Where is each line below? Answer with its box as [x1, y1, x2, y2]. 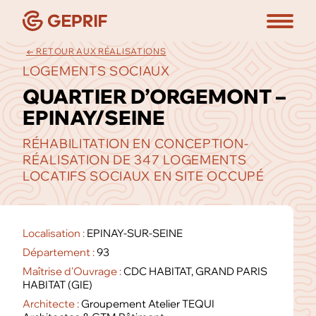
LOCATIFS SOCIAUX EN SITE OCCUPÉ [23, 168, 265, 184]
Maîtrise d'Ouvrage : [23, 265, 123, 278]
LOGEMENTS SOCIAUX [23, 63, 170, 79]
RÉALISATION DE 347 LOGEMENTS [23, 152, 247, 168]
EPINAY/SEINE [23, 105, 165, 130]
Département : [23, 245, 97, 259]
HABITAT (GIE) [23, 278, 92, 291]
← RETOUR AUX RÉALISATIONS [26, 46, 166, 56]
